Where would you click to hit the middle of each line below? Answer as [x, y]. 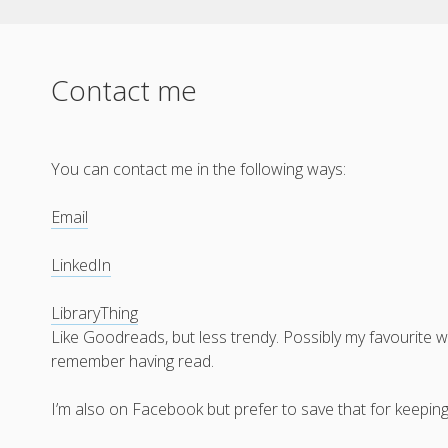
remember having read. [133, 361]
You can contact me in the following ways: [199, 169]
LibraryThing [95, 313]
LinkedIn [81, 265]
